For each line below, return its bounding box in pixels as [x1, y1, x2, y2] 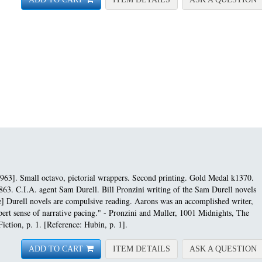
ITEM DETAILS [113, 244, 170, 253]
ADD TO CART [29, 244, 83, 253]
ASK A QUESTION [189, 244, 257, 253]
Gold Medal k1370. [189, 171, 254, 183]
